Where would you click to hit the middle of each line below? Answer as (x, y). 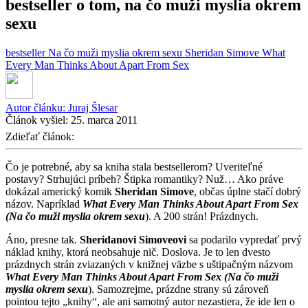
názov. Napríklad (44, 203)
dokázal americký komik (60, 191)
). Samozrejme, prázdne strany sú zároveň (178, 289)
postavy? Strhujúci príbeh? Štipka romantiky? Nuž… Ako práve (144, 179)
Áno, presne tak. (43, 239)
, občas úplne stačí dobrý (247, 191)
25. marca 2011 (104, 120)
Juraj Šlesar (93, 107)
